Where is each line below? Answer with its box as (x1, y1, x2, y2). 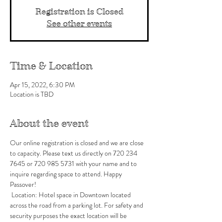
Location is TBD (10, 89, 54, 99)
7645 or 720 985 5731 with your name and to (10, 159, 138, 168)
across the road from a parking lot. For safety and (10, 200, 145, 210)
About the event (10, 117, 89, 129)
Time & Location (10, 60, 93, 72)
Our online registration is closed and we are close (10, 138, 145, 148)
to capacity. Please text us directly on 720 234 (10, 148, 139, 158)
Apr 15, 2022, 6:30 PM (10, 80, 75, 90)
